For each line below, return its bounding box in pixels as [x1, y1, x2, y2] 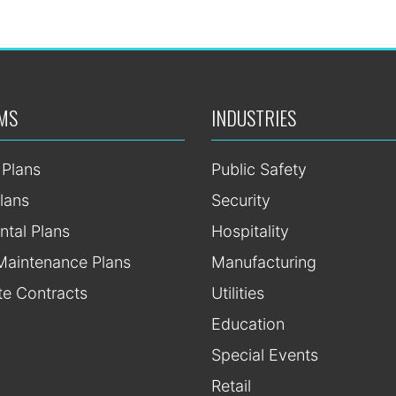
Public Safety [211, 160, 307, 179]
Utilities [211, 284, 264, 303]
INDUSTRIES [211, 103, 296, 133]
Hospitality [211, 222, 289, 241]
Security [211, 191, 270, 210]
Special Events [211, 346, 318, 365]
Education [211, 315, 285, 334]
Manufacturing [211, 253, 316, 272]
